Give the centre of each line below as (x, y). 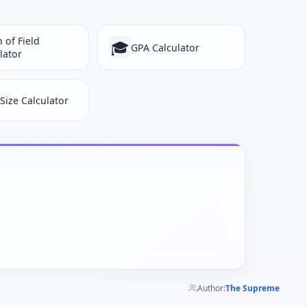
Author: (211, 288)
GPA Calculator (165, 47)
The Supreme (253, 288)
